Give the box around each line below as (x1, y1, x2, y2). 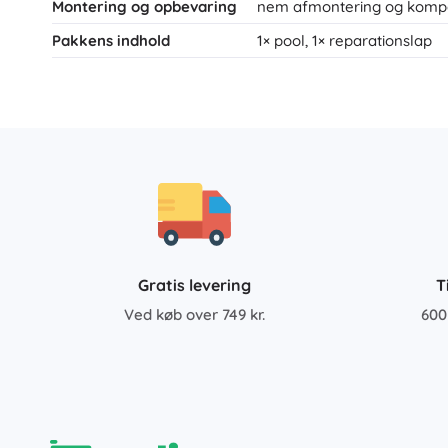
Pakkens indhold (52, 30, 170, 50)
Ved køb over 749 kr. (123, 305, 265, 325)
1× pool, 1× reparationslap (257, 30, 432, 50)
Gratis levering (137, 274, 251, 295)
